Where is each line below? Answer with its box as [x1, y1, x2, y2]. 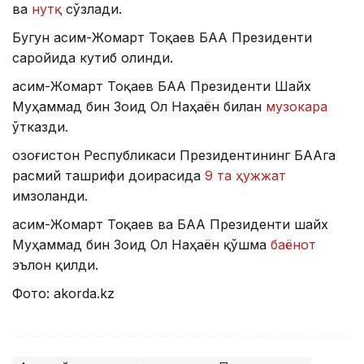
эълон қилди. [12, 256, 98, 273]
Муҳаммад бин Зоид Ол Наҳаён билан [12, 97, 266, 115]
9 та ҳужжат [205, 167, 286, 184]
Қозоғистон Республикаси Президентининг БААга [12, 146, 336, 163]
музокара [266, 97, 327, 115]
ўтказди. [12, 118, 68, 135]
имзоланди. [12, 187, 88, 204]
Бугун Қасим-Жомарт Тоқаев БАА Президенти [12, 28, 312, 45]
